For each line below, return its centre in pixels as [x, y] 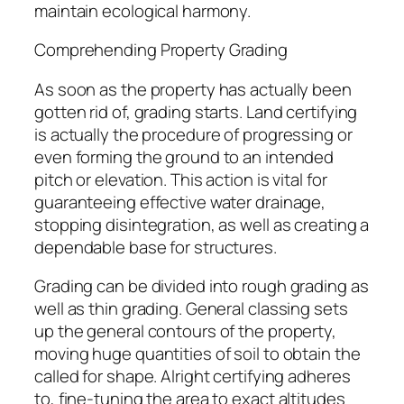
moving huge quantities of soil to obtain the [197, 354]
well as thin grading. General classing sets [191, 309]
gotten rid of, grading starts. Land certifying [196, 111]
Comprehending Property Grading [161, 50]
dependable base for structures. [156, 247]
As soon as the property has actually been [193, 89]
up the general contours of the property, [185, 331]
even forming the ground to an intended [184, 156]
